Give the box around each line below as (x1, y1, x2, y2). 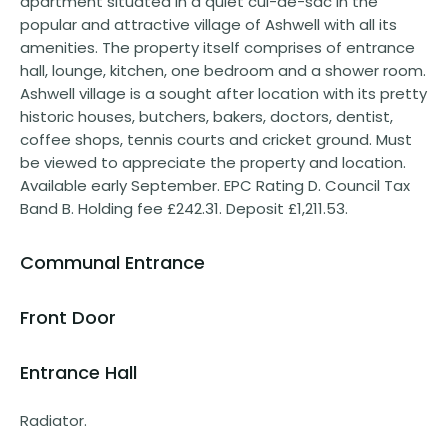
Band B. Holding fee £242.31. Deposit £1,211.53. (20, 197, 348, 219)
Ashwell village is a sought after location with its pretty (20, 82, 427, 104)
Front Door (20, 304, 116, 330)
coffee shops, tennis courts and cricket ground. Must (20, 128, 412, 150)
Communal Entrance (20, 249, 205, 275)
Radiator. (20, 409, 87, 431)
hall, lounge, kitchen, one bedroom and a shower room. (20, 59, 426, 81)
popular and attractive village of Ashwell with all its (20, 13, 397, 35)
